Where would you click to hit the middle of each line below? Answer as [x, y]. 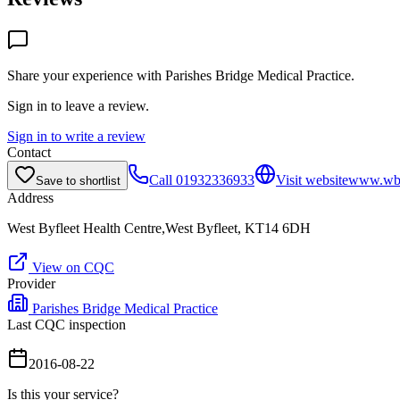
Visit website [312, 179]
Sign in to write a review [76, 136]
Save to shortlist [78, 180]
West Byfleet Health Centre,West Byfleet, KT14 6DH [159, 228]
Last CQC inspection [67, 324]
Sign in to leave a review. [78, 105]
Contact [29, 152]
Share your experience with [86, 75]
